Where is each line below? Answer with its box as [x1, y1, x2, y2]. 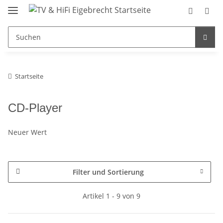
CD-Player [8, 101, 62, 114]
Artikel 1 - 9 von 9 [83, 191, 140, 201]
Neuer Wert [8, 127, 47, 137]
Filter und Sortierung [72, 167, 144, 177]
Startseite [15, 71, 43, 81]
